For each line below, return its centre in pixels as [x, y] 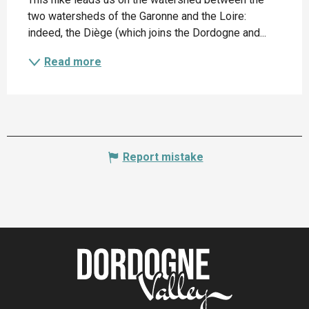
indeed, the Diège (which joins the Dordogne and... [147, 32]
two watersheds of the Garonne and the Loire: [137, 16]
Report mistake [163, 157]
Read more [73, 61]
